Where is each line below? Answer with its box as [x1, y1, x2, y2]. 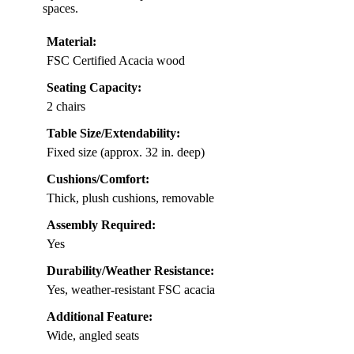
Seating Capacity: [47, 81, 141, 95]
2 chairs [47, 100, 85, 114]
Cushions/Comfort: [47, 172, 149, 186]
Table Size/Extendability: [47, 126, 180, 141]
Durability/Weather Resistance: [47, 264, 214, 278]
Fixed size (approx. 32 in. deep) [47, 145, 205, 160]
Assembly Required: [47, 218, 156, 232]
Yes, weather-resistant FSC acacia [47, 283, 215, 297]
